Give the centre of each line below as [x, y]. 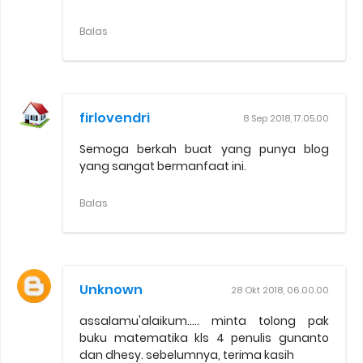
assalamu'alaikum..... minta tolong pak [204, 320]
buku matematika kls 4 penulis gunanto [204, 337]
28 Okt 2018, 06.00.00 [280, 290]
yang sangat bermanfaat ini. [163, 166]
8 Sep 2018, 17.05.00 [286, 118]
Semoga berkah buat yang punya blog [204, 149]
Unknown [111, 289]
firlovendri [115, 117]
